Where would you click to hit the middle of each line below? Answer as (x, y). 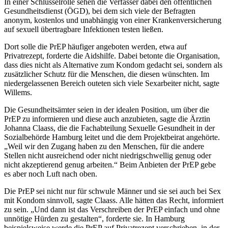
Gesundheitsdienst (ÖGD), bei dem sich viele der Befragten (100, 11)
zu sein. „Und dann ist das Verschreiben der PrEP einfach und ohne (112, 209)
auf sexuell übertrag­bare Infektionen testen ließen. (84, 29)
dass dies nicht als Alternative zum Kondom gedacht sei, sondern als (113, 65)
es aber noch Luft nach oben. (51, 174)
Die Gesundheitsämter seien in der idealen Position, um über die (107, 109)
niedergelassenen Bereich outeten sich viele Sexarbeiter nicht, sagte (112, 83)
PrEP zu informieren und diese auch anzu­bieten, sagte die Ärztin (107, 119)
